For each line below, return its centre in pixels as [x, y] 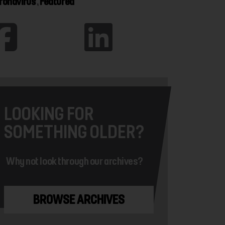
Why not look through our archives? [75, 161]
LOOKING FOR [49, 114]
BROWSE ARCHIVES [79, 200]
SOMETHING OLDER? [74, 132]
